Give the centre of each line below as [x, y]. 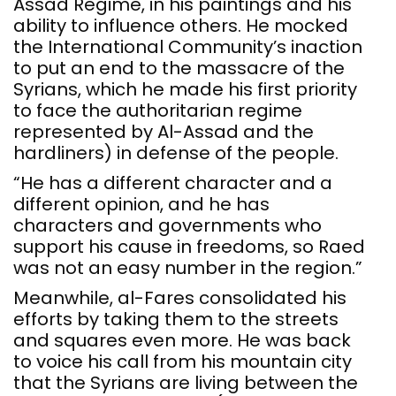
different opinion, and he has [141, 205]
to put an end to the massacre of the [179, 69]
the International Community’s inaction [188, 47]
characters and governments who [168, 226]
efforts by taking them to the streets [176, 320]
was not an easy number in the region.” [188, 268]
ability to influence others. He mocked [181, 26]
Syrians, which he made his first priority [185, 90]
